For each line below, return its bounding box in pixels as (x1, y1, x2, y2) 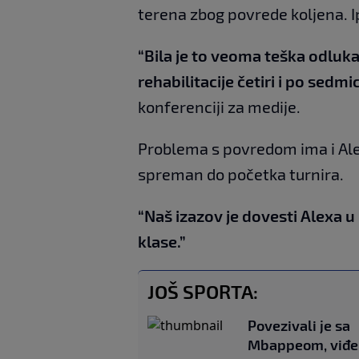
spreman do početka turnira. (138, 163, 344, 184)
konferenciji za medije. (138, 96, 301, 116)
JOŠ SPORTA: (147, 279, 258, 303)
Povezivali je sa (248, 316, 350, 334)
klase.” (138, 231, 186, 251)
